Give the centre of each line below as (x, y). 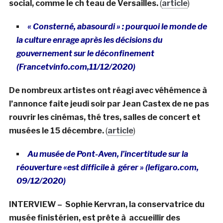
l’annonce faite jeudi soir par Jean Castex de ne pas (109, 104)
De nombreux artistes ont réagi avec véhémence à (109, 90)
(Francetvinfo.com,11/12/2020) (76, 67)
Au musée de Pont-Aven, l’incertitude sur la (108, 154)
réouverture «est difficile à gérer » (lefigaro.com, (107, 167)
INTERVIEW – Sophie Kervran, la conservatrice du (107, 204)
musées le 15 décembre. (56, 130)
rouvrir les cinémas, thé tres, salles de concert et (105, 117)
